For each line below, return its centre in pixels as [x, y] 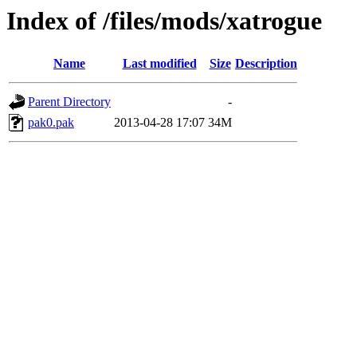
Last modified [159, 64]
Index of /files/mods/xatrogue [164, 21]
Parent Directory [69, 102]
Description [266, 64]
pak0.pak [51, 123]
